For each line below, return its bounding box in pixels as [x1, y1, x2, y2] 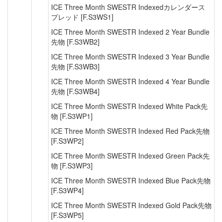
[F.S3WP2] [51, 136, 84, 146]
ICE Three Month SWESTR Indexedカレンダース [51, 2, 205, 12]
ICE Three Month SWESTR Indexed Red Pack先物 [51, 126, 210, 136]
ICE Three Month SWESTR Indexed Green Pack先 [51, 151, 210, 161]
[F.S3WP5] [51, 210, 84, 220]
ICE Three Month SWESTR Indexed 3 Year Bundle [51, 52, 210, 61]
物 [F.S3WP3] [51, 161, 93, 170]
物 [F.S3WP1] [51, 111, 93, 121]
